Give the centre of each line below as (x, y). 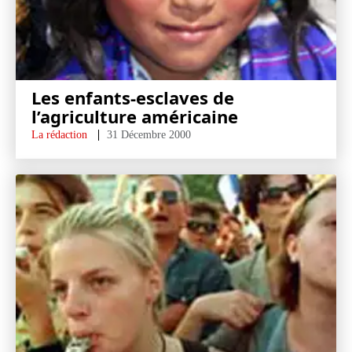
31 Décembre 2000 (149, 135)
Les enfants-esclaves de (133, 97)
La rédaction (59, 135)
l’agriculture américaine (135, 116)
